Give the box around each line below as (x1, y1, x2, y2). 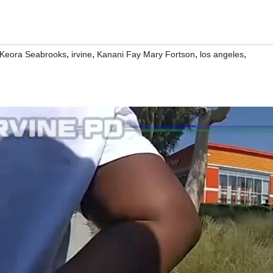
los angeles (200, 49, 244, 59)
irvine (71, 49, 92, 59)
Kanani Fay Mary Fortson (97, 49, 195, 59)
